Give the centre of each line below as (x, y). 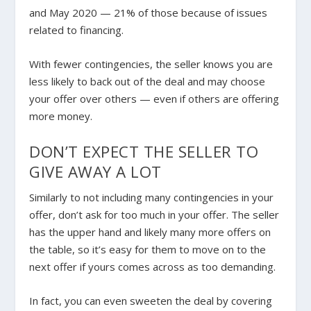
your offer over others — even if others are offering (154, 99)
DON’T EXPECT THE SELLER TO (144, 152)
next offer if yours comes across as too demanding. (153, 267)
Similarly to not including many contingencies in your (152, 197)
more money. (61, 116)
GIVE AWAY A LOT (95, 172)
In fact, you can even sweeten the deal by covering (151, 301)
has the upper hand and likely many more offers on (150, 232)
